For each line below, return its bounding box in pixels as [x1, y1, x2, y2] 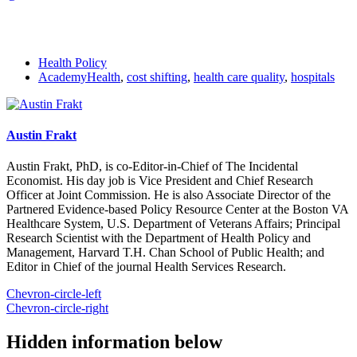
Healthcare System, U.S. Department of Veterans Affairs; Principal [6, 217, 340, 231]
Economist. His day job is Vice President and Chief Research [6, 174, 313, 188]
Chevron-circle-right [6, 301, 108, 316]
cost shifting [127, 69, 187, 84]
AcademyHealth [38, 69, 120, 84]
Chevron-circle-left [6, 287, 101, 301]
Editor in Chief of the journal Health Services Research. [6, 260, 286, 274]
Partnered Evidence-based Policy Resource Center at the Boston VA [6, 202, 348, 217]
